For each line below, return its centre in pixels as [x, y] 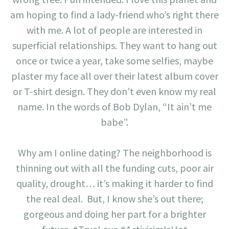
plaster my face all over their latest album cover [114, 76]
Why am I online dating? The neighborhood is [114, 153]
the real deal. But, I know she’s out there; [114, 199]
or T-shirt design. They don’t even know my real [114, 91]
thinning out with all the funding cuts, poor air [114, 168]
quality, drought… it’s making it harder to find [114, 184]
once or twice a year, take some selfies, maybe [114, 61]
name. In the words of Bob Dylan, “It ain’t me [114, 107]
